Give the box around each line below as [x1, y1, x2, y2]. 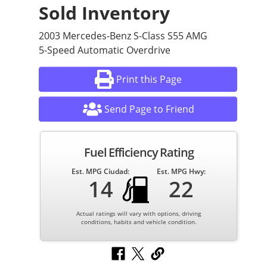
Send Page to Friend [104, 103, 194, 116]
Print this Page [116, 73, 182, 86]
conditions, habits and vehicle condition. [80, 218, 197, 226]
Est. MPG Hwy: [156, 166, 206, 177]
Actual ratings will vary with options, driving [76, 209, 201, 218]
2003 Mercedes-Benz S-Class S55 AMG [39, 29, 207, 43]
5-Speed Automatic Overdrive [39, 44, 170, 57]
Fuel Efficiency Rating [83, 144, 194, 161]
